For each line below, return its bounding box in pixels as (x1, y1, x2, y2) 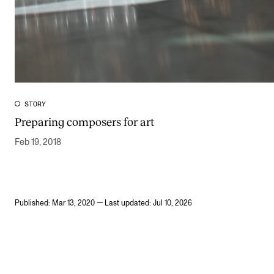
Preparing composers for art (15, 115, 155, 129)
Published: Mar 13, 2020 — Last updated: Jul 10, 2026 (15, 199, 192, 208)
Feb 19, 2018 (15, 138, 61, 147)
